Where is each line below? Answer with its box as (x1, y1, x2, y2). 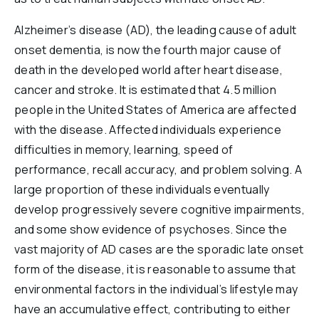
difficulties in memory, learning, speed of (14, 142, 234, 157)
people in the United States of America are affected (14, 102, 296, 117)
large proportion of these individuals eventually (14, 182, 270, 197)
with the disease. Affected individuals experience (14, 122, 282, 137)
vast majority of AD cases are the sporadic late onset (14, 241, 304, 257)
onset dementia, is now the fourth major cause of (14, 42, 282, 58)
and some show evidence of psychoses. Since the (14, 221, 288, 237)
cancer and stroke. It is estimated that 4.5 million (14, 82, 276, 98)
